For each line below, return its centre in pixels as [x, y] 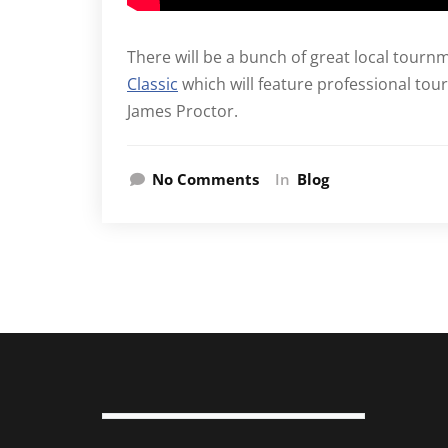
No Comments [205, 179]
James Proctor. [182, 111]
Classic [152, 84]
